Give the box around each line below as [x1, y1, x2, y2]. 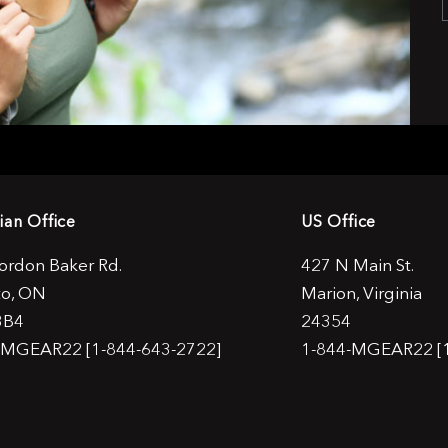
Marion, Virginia [301, 282, 422, 303]
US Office [301, 211, 377, 231]
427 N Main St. [301, 254, 414, 275]
